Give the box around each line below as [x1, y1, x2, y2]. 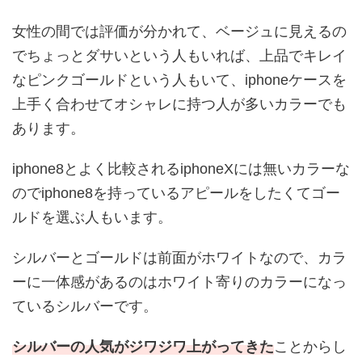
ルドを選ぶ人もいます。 [12, 209, 172, 226]
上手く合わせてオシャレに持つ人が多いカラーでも [12, 96, 347, 113]
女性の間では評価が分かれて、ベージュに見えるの [12, 23, 347, 40]
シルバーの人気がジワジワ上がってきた [12, 339, 274, 356]
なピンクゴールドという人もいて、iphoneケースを [12, 72, 347, 89]
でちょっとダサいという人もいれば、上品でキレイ [12, 48, 347, 65]
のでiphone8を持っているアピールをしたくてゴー [12, 185, 340, 202]
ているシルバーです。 [12, 298, 158, 315]
